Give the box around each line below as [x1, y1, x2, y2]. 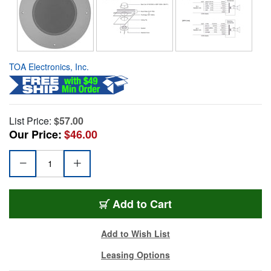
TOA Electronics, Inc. [9, 60, 89, 73]
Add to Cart [113, 195, 172, 212]
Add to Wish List [101, 227, 170, 240]
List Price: [9, 113, 51, 128]
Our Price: [9, 126, 62, 142]
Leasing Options [101, 248, 170, 261]
